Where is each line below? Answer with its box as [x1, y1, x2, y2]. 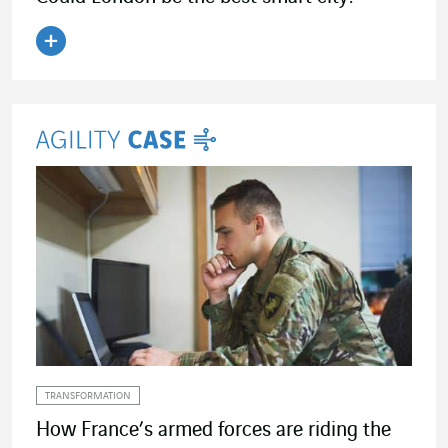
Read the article [35, 55, 218, 86]
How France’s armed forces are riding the [36, 418, 391, 441]
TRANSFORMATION [45, 390, 131, 402]
